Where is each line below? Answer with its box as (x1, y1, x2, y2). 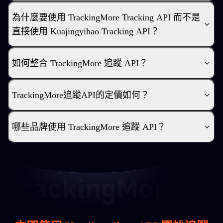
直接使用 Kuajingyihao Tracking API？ (12, 26, 159, 36)
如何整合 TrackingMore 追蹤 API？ (12, 58, 148, 68)
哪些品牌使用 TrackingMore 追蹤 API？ (12, 122, 166, 132)
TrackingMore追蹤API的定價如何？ (12, 90, 149, 100)
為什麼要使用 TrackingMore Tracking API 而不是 (12, 12, 200, 22)
